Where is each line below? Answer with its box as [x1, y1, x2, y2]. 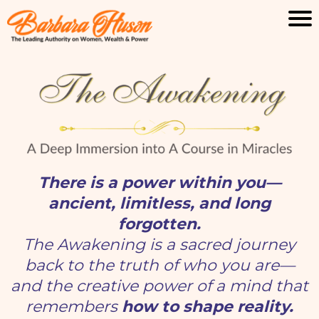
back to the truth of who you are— [24, 255, 295, 275]
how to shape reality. [122, 296, 293, 316]
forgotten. [118, 214, 201, 234]
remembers [26, 296, 122, 316]
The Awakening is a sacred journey [23, 234, 296, 254]
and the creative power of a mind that [11, 276, 308, 296]
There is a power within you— [38, 172, 281, 192]
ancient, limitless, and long [48, 193, 271, 213]
